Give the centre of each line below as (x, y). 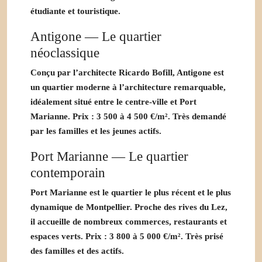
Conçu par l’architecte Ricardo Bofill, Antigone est (127, 72)
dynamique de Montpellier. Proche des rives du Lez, (129, 207)
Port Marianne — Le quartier (109, 156)
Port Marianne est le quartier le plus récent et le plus (131, 192)
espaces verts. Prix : (70, 236)
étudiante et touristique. (75, 11)
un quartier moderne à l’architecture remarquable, (128, 87)
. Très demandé (197, 116)
